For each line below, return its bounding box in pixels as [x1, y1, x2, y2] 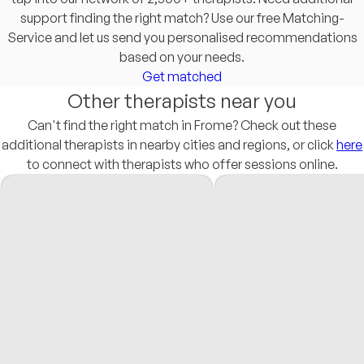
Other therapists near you [67, 89, 297, 113]
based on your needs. [119, 49, 245, 65]
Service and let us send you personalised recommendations [6, 29, 357, 45]
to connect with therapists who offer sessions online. [26, 156, 338, 172]
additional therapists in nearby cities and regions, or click [2, 136, 336, 153]
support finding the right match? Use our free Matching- [19, 10, 344, 26]
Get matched [142, 68, 222, 84]
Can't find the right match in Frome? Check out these [28, 117, 336, 133]
